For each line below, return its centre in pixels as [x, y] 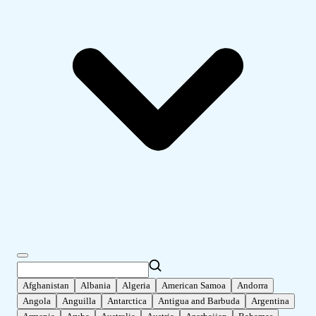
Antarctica [127, 301]
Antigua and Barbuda [199, 301]
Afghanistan [46, 286]
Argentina [270, 301]
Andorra [253, 286]
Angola [37, 301]
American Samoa [194, 286]
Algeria [136, 286]
